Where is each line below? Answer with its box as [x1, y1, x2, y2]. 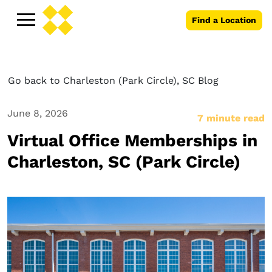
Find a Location [192, 15, 256, 25]
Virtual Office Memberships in [7, 131, 257, 151]
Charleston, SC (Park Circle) [7, 152, 240, 172]
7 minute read [197, 112, 265, 124]
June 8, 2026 [7, 107, 68, 119]
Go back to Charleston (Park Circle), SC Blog [8, 75, 219, 86]
